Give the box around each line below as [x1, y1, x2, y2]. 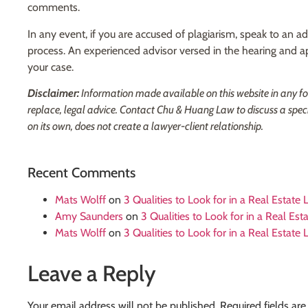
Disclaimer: [27, 87, 79, 100]
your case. [27, 60, 74, 74]
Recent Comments [27, 164, 135, 181]
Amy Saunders [55, 209, 123, 223]
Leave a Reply [27, 259, 156, 287]
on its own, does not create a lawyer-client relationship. [27, 120, 263, 133]
